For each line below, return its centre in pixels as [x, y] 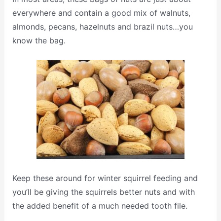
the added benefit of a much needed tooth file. [100, 206]
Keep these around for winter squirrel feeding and [105, 178]
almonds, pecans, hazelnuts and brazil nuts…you [102, 26]
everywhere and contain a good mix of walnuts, [101, 13]
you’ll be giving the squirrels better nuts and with [103, 192]
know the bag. [39, 40]
